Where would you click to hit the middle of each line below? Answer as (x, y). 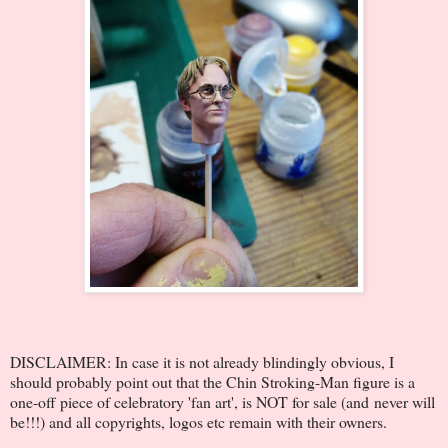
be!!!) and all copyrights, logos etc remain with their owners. (198, 422)
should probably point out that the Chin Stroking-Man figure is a (212, 382)
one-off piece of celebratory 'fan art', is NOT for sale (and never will (222, 402)
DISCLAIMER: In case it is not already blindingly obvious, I (202, 362)
